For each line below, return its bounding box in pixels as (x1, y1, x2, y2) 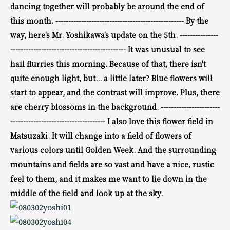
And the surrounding (138, 144, 216, 155)
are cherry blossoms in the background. (10, 101, 161, 112)
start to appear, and (10, 87, 83, 98)
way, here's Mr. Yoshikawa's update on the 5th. (10, 29, 180, 40)
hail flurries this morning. (10, 58, 109, 69)
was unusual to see (135, 44, 205, 54)
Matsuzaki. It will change (10, 130, 104, 141)
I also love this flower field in (107, 116, 213, 126)
